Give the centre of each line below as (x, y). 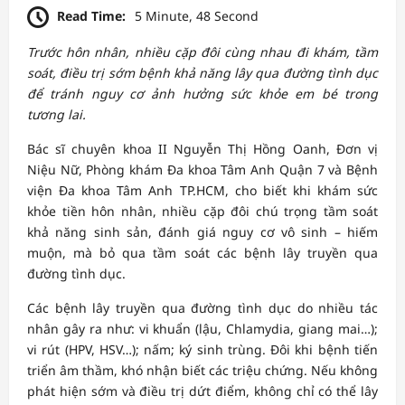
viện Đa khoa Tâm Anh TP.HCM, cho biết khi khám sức (202, 190)
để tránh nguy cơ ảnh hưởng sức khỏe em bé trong (202, 93)
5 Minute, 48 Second (197, 15)
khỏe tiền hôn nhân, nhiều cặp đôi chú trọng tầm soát (202, 211)
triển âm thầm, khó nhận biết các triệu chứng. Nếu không (202, 370)
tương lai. (57, 114)
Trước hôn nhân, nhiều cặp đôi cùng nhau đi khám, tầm (202, 52)
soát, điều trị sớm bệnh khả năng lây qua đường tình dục (202, 72)
